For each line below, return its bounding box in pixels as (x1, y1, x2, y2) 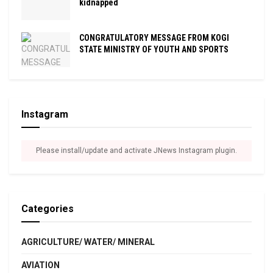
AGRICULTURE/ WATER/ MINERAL (21, 236, 155, 247)
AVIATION (21, 260, 60, 270)
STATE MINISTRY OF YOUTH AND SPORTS (79, 44, 229, 54)
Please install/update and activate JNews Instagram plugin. (36, 146, 237, 155)
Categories (21, 202, 74, 214)
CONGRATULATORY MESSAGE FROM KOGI (79, 32, 229, 43)
